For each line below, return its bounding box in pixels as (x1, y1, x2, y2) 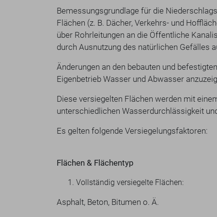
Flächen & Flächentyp (57, 158, 134, 168)
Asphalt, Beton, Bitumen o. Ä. (57, 197, 159, 207)
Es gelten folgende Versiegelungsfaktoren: (57, 126, 208, 136)
